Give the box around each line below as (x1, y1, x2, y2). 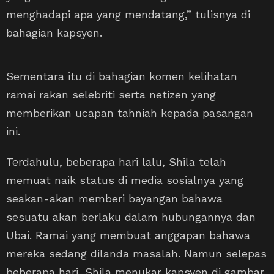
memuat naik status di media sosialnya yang (6, 173, 243, 187)
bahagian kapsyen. (6, 26, 102, 39)
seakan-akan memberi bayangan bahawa (6, 191, 223, 205)
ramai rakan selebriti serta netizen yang (6, 87, 216, 101)
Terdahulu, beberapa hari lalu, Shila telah (6, 155, 226, 168)
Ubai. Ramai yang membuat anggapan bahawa (6, 228, 250, 242)
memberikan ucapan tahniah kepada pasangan (6, 106, 253, 119)
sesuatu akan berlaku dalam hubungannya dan (6, 210, 256, 223)
